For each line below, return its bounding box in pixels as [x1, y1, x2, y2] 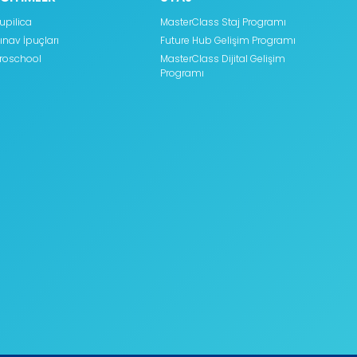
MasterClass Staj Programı [159, 14, 286, 29]
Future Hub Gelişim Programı [159, 33, 296, 47]
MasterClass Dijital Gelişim [159, 51, 285, 65]
